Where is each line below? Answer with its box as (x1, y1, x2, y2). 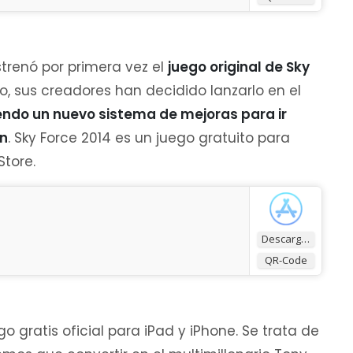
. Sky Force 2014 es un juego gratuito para (8, 128, 290, 147)
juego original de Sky (168, 58, 310, 76)
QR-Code (265, 253, 307, 267)
